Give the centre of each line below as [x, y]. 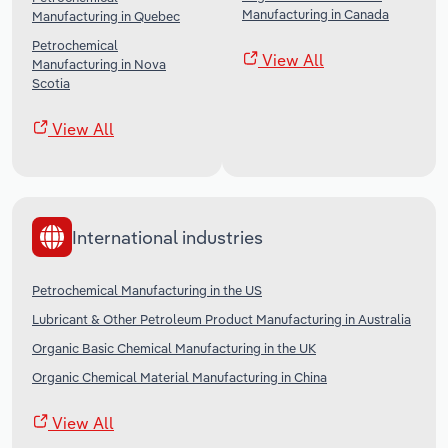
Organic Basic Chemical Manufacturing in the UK [174, 348]
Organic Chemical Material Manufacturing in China [179, 377]
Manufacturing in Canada [315, 14]
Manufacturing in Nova [99, 64]
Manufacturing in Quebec [106, 16]
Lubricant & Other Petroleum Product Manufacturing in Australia [221, 319]
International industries [167, 237]
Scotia [51, 83]
